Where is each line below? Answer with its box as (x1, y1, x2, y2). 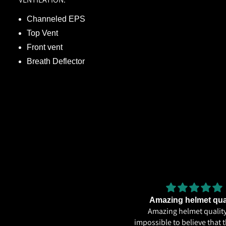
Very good (32, 205, 66, 216)
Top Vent (27, 28, 58, 37)
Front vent (27, 42, 63, 51)
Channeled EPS (27, 14, 85, 23)
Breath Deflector (27, 56, 85, 66)
